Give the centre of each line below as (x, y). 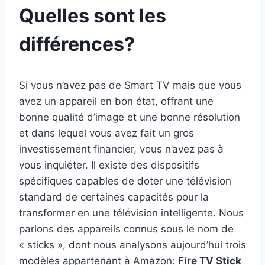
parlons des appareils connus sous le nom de (126, 229)
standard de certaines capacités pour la (114, 197)
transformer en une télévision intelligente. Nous (131, 213)
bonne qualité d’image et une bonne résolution (130, 117)
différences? (77, 44)
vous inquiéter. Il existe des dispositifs (109, 165)
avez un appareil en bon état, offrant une (116, 101)
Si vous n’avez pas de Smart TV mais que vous (130, 85)
